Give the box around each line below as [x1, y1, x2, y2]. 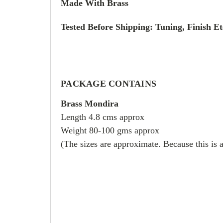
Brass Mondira [61, 98, 118, 109]
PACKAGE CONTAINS [61, 78, 156, 89]
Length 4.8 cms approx [61, 111, 144, 122]
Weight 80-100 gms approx [61, 125, 159, 135]
